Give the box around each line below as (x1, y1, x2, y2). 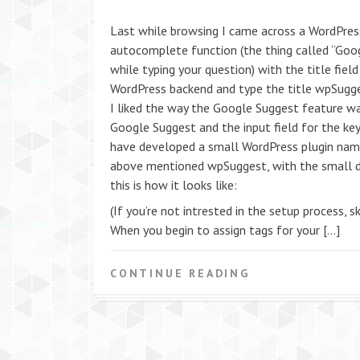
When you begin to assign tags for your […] (110, 222, 340, 238)
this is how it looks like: (110, 177, 237, 193)
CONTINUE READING (110, 266, 250, 280)
